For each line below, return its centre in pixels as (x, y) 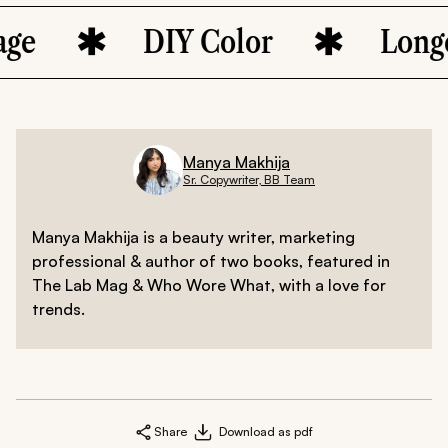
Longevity (378, 42)
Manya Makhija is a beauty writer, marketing (193, 237)
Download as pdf (266, 432)
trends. (58, 309)
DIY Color (142, 42)
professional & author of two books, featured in (211, 261)
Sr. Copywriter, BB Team (249, 179)
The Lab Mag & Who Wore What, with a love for (209, 285)
